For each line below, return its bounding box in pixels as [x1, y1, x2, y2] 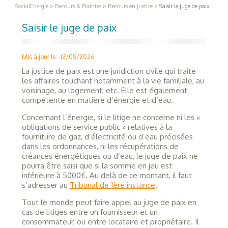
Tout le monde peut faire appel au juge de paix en [21, 197, 196, 207]
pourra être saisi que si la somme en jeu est [21, 160, 172, 170]
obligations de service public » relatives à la [21, 122, 172, 132]
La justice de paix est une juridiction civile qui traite [21, 66, 196, 76]
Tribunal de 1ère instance [69, 180, 155, 190]
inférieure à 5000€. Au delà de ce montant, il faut [21, 170, 192, 180]
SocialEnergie [15, 2, 48, 10]
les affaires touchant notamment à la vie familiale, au [21, 75, 204, 85]
